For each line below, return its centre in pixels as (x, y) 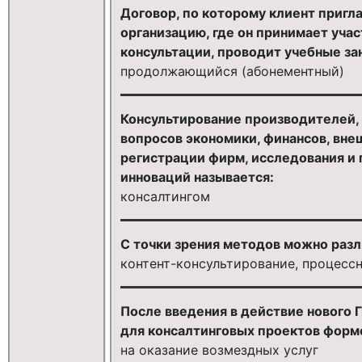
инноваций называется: (197, 177)
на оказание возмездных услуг (219, 349)
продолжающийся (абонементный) (232, 71)
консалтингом (165, 196)
